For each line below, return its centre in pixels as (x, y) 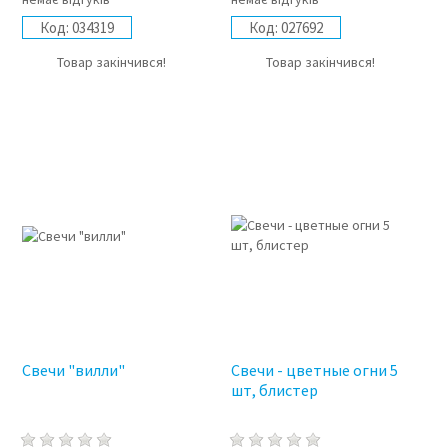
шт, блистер (275, 390)
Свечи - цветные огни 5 (315, 370)
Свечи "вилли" (73, 370)
